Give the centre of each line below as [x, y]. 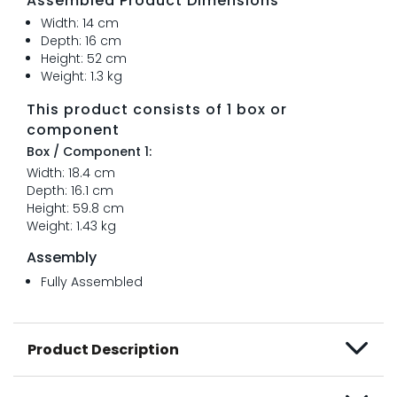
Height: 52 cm [84, 58]
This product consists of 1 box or [157, 109]
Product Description [103, 350]
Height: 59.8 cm [75, 208]
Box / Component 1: [93, 152]
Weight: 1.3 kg [82, 76]
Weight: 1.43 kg [71, 226]
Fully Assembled [92, 282]
